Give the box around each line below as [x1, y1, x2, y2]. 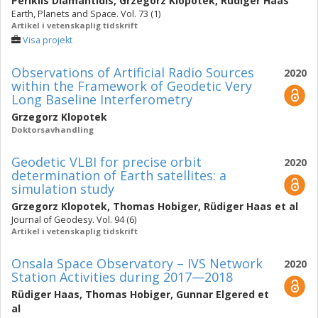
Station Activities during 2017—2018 [11, 268, 233, 285]
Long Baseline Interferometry [11, 91, 192, 108]
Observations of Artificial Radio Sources [11, 64, 254, 81]
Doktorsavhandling [11, 124, 94, 135]
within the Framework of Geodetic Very [11, 77, 252, 94]
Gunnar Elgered [176, 287, 255, 301]
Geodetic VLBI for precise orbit [11, 153, 202, 170]
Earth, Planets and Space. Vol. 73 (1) [11, 8, 160, 20]
